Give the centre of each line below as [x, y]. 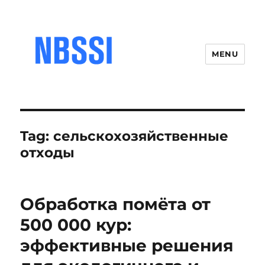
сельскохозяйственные [141, 136]
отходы [48, 152]
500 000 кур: [76, 224]
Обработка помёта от [116, 204]
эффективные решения [127, 245]
